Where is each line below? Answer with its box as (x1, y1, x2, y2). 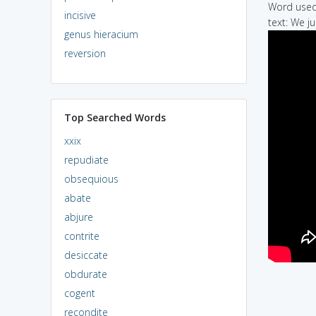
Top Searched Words (63, 110, 166, 124)
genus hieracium (63, 27, 138, 41)
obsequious (63, 171, 119, 186)
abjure (63, 209, 93, 224)
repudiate (63, 152, 109, 166)
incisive (63, 8, 96, 22)
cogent (63, 286, 95, 300)
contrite (63, 229, 99, 243)
